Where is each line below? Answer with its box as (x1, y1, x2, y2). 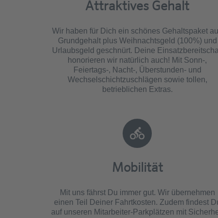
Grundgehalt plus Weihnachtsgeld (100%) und (57, 36, 217, 45)
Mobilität (111, 160, 163, 175)
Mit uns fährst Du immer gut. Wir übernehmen (59, 188, 215, 197)
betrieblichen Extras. (102, 85, 173, 93)
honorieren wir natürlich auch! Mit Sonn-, (68, 55, 207, 64)
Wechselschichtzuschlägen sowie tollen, (67, 75, 207, 84)
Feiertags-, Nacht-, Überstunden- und (73, 65, 201, 74)
